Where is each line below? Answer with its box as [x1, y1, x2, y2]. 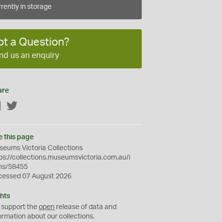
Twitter [18, 103, 40, 110]
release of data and [55, 203, 117, 211]
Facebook [1, 103, 33, 110]
